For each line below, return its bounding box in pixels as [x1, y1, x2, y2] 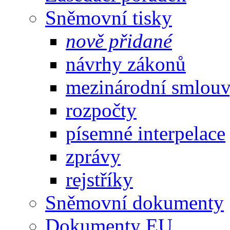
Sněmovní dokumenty [45, 191, 224, 214]
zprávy [66, 145, 121, 167]
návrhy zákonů [66, 52, 186, 75]
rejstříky [66, 168, 133, 190]
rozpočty [66, 99, 137, 121]
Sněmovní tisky [45, 6, 172, 29]
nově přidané [66, 29, 172, 52]
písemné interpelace [66, 122, 225, 144]
